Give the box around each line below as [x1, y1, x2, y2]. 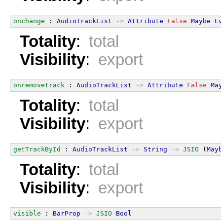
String [144, 145, 167, 153]
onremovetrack [13, 81, 65, 89]
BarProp [53, 209, 80, 217]
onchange [13, 17, 45, 25]
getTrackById [13, 145, 61, 153]
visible [13, 209, 41, 217]
